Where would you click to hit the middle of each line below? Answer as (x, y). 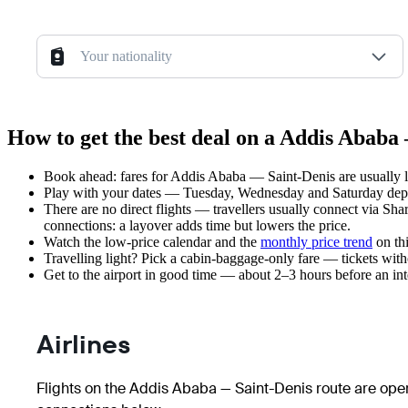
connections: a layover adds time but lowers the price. (197, 226)
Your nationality (126, 56)
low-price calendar (158, 242)
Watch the (74, 242)
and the (236, 242)
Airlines (84, 345)
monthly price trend (316, 242)
